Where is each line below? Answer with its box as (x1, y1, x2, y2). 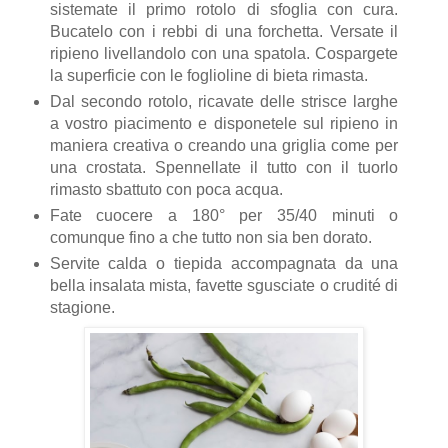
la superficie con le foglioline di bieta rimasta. (49, 67, 372, 85)
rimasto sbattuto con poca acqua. (49, 181, 287, 199)
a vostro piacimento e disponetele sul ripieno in (49, 115, 399, 133)
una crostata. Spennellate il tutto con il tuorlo (49, 159, 399, 177)
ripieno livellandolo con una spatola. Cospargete (49, 45, 399, 63)
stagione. (49, 299, 119, 317)
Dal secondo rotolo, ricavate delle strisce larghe (49, 93, 399, 111)
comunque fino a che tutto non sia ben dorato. (49, 229, 376, 247)
